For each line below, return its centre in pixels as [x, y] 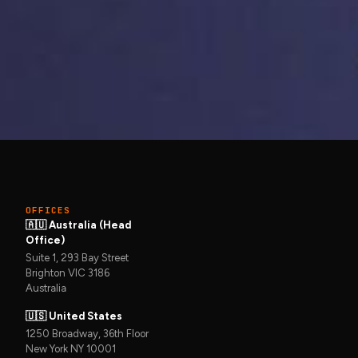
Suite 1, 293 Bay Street [77, 258]
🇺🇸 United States [74, 316]
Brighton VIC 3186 [67, 273]
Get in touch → [159, 25]
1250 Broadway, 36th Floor [87, 334]
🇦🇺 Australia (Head [78, 225]
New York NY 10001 [70, 349]
